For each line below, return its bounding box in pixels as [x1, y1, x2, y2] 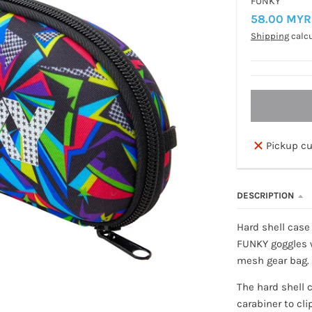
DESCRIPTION [236, 190, 294, 201]
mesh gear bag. [236, 254, 309, 267]
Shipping [250, 30, 289, 41]
